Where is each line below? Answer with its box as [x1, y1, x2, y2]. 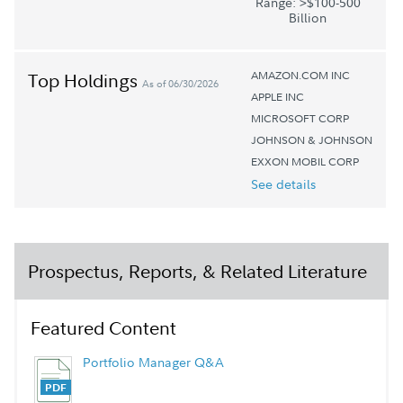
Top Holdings [28, 67, 142, 93]
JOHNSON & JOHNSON [251, 131, 372, 148]
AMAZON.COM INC [251, 67, 350, 83]
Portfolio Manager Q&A [82, 353, 224, 371]
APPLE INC [251, 88, 304, 104]
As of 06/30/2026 [142, 76, 219, 91]
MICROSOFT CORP [251, 110, 349, 126]
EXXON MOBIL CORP [251, 153, 359, 169]
